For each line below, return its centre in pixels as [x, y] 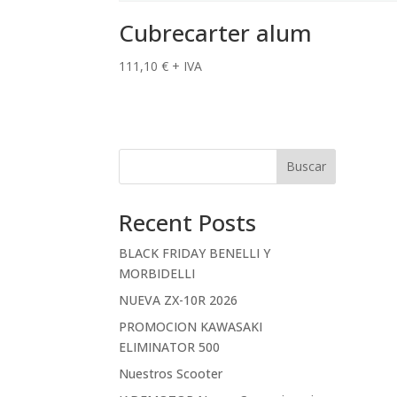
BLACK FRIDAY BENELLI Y [195, 253]
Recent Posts [188, 222]
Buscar [307, 167]
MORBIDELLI [157, 273]
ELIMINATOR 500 [170, 346]
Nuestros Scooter [171, 373]
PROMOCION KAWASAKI [191, 326]
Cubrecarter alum [216, 32]
